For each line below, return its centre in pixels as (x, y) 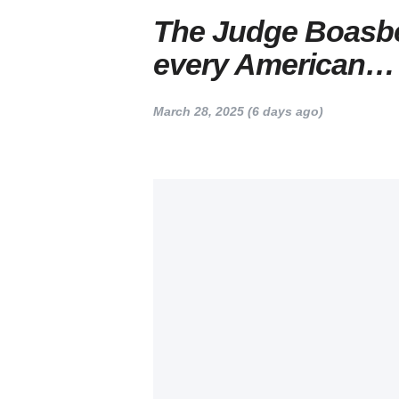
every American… (274, 64)
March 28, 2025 (199, 111)
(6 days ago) (284, 111)
